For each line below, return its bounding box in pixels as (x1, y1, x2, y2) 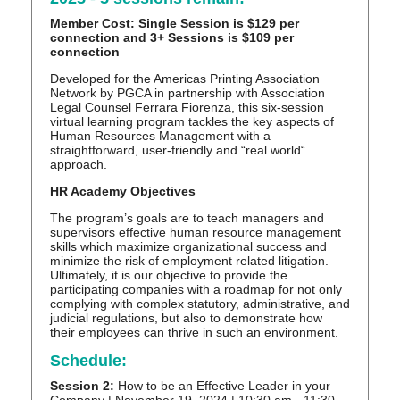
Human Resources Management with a (50, 129, 271, 144)
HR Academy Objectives (50, 184, 196, 199)
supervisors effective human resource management (50, 225, 341, 240)
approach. (50, 157, 107, 172)
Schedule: (50, 352, 127, 371)
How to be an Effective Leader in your (114, 379, 330, 394)
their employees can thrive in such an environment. (50, 325, 338, 340)
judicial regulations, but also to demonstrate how (50, 311, 322, 326)
